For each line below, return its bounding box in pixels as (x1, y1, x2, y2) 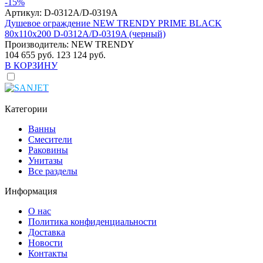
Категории (5, 104, 48, 114)
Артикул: (5, 8, 44, 18)
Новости (28, 238, 63, 248)
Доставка (28, 227, 65, 238)
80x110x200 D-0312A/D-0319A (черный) (5, 29, 166, 39)
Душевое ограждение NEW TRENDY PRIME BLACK (5, 18, 222, 29)
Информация (5, 186, 57, 197)
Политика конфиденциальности (28, 217, 157, 227)
